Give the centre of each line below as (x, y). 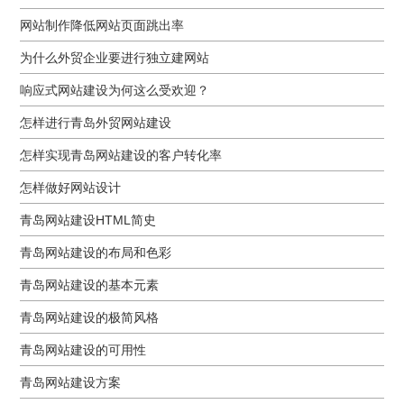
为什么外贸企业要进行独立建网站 (115, 57)
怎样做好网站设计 (71, 187)
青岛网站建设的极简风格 (90, 317)
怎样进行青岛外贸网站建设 (96, 122)
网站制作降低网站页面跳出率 (102, 25)
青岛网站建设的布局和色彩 (96, 252)
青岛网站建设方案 (71, 382)
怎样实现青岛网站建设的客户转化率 (121, 155)
